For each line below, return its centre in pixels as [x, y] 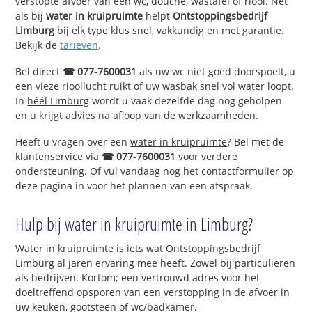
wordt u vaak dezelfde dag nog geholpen [186, 100]
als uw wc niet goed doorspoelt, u [216, 71]
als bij [31, 16]
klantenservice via [59, 156]
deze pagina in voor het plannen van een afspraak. [134, 185]
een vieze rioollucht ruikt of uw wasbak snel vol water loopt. [155, 86]
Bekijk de [38, 45]
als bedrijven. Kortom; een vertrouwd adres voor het [138, 277]
